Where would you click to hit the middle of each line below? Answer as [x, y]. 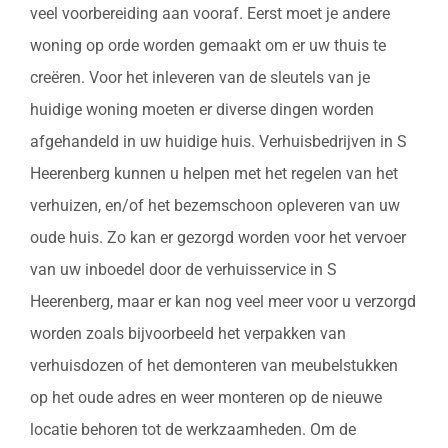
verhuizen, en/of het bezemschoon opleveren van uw [215, 206]
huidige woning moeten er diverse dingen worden [202, 110]
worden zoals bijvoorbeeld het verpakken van [188, 334]
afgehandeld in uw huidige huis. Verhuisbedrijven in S [218, 142]
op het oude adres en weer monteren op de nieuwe [206, 398]
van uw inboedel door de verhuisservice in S [183, 270]
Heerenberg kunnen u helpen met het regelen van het [214, 174]
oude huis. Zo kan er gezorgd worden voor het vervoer [218, 238]
